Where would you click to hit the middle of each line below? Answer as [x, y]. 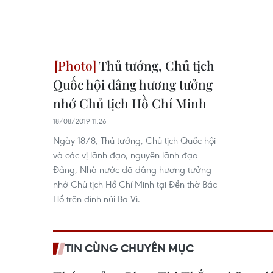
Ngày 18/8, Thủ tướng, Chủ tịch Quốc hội [134, 140]
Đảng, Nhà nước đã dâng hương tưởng [132, 169]
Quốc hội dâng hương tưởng [133, 84]
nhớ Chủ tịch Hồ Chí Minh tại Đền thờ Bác [135, 184]
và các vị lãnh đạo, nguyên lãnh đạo [125, 155]
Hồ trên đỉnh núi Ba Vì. [97, 199]
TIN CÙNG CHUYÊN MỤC [129, 248]
